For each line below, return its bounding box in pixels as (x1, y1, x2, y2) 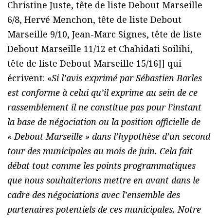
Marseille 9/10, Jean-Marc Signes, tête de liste (7, 28, 201, 40)
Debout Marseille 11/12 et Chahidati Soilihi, (7, 43, 193, 55)
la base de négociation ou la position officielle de (7, 116, 200, 128)
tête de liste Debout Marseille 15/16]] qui (7, 57, 182, 70)
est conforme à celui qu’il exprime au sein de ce (7, 87, 198, 99)
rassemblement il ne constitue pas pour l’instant (7, 101, 201, 113)
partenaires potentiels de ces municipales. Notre (7, 203, 201, 216)
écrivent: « (7, 72, 52, 84)
